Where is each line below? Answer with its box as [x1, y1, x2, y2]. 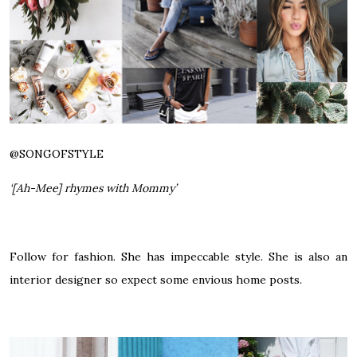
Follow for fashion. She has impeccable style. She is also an [10, 249, 347, 265]
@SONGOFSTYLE [10, 147, 104, 162]
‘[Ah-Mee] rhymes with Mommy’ [10, 181, 176, 196]
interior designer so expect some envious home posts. [10, 273, 302, 288]
